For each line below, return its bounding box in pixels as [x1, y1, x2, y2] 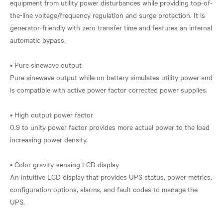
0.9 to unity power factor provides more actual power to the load [10, 122, 210, 132]
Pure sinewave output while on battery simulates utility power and [10, 72, 213, 82]
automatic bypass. [10, 35, 66, 45]
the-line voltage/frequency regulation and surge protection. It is [10, 10, 205, 20]
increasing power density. [10, 134, 88, 144]
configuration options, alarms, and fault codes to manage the [10, 184, 198, 194]
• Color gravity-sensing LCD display [10, 159, 119, 169]
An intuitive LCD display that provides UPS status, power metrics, [10, 172, 212, 182]
